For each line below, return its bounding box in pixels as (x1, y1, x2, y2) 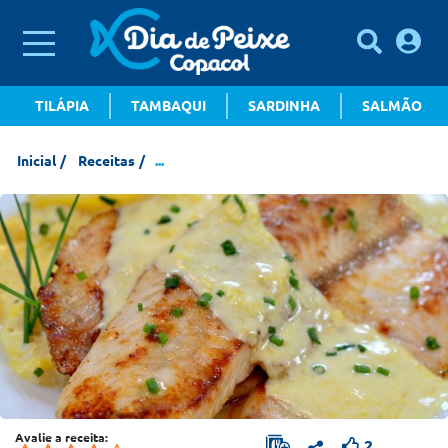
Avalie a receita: (15, 431, 108, 444)
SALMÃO (362, 97, 422, 114)
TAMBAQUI (131, 97, 206, 114)
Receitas (78, 153, 135, 169)
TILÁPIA (35, 97, 89, 114)
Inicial (17, 153, 56, 169)
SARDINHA (248, 97, 320, 114)
